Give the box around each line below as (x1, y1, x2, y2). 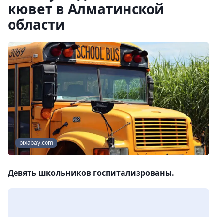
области (8, 15, 65, 33)
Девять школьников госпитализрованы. (8, 168, 174, 179)
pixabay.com (19, 139, 53, 147)
